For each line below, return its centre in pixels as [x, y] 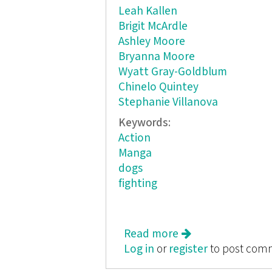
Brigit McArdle [153, 26]
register [189, 250]
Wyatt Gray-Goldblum [172, 72]
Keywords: [145, 123]
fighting [138, 184]
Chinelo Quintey [158, 87]
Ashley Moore [151, 41]
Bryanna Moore [156, 56]
